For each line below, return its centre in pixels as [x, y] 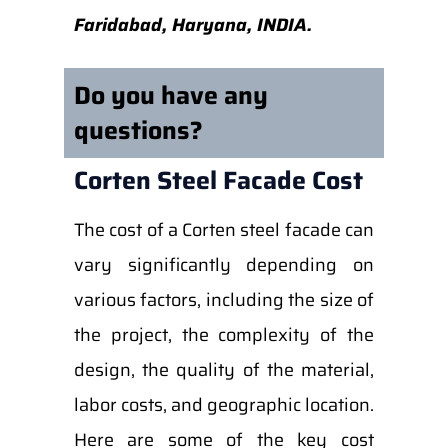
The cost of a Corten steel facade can [223, 230]
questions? [138, 130]
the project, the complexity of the [223, 335]
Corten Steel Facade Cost [218, 180]
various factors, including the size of [223, 300]
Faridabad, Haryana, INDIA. [192, 25]
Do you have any [170, 95]
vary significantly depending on [223, 265]
